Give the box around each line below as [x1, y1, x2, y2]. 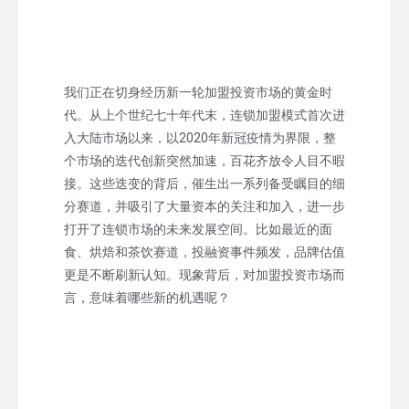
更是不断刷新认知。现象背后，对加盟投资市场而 [64, 267, 345, 282]
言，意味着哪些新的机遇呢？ [64, 289, 230, 305]
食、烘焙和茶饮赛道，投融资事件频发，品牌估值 [64, 244, 345, 259]
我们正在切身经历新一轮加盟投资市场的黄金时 [64, 84, 332, 100]
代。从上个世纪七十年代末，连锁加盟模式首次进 [64, 107, 345, 122]
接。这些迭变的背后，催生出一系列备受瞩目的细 [64, 175, 345, 191]
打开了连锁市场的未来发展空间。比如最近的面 [64, 221, 332, 236]
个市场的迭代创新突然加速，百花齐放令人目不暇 [64, 152, 345, 168]
